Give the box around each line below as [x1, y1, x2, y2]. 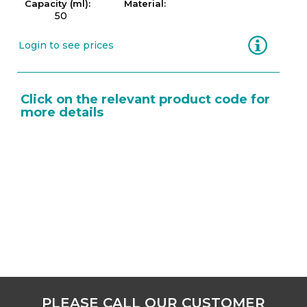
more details [21, 105, 103, 120]
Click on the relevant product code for [21, 92, 270, 107]
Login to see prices [19, 39, 114, 51]
